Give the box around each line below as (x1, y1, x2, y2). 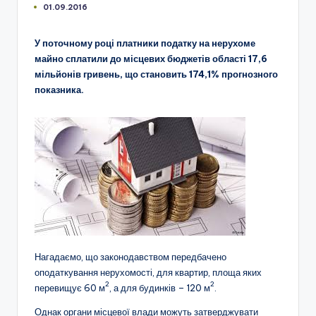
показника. (35, 83, 84, 95)
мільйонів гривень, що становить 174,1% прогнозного (35, 68, 278, 80)
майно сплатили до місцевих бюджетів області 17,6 (35, 52, 267, 64)
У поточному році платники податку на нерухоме (35, 37, 255, 49)
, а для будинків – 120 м (109, 281, 210, 293)
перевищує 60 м (35, 281, 105, 293)
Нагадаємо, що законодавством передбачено (35, 250, 226, 262)
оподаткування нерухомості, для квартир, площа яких (35, 266, 262, 278)
